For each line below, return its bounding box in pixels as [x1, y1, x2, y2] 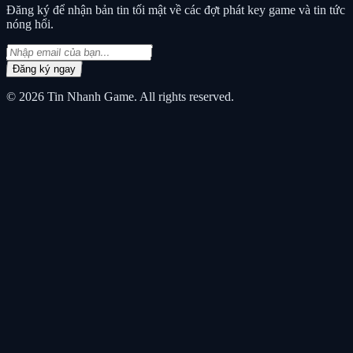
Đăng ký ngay [13, 63, 76, 76]
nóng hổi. [6, 17, 54, 32]
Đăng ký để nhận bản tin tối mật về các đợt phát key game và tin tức [6, 3, 345, 17]
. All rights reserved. [134, 90, 234, 104]
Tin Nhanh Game [47, 90, 134, 104]
